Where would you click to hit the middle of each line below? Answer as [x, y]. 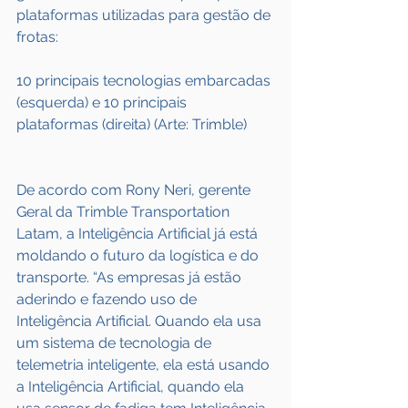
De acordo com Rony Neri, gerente [135, 190]
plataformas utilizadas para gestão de [145, 15]
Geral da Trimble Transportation [125, 212]
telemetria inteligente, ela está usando [145, 365]
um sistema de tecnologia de [116, 343]
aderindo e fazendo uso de [108, 299]
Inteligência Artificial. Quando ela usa [141, 321]
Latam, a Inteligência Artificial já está [139, 234]
